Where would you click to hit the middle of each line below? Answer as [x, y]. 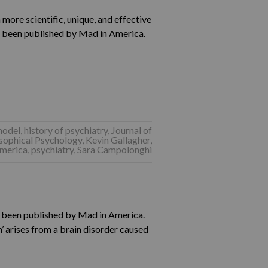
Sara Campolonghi [114, 149]
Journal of [131, 130]
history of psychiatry [66, 130]
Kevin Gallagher [118, 140]
